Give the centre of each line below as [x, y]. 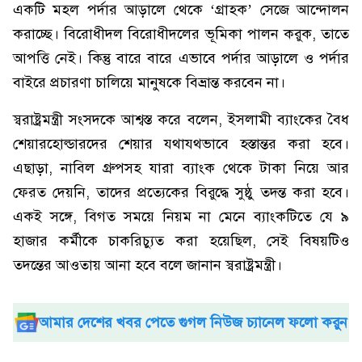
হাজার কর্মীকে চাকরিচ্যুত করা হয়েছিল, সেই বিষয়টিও [181, 241]
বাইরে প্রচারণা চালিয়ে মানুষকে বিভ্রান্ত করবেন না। [149, 82]
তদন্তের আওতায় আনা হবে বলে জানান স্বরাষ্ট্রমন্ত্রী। [147, 265]
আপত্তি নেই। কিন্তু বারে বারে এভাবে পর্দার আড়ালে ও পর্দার [181, 58]
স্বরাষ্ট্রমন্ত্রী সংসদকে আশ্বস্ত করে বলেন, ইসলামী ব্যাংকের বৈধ [181, 120]
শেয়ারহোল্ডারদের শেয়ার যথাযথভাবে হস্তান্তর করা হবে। [181, 144]
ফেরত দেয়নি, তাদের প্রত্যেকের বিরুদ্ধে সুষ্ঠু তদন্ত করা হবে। [181, 192]
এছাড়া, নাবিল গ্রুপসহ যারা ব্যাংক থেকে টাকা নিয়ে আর [181, 168]
